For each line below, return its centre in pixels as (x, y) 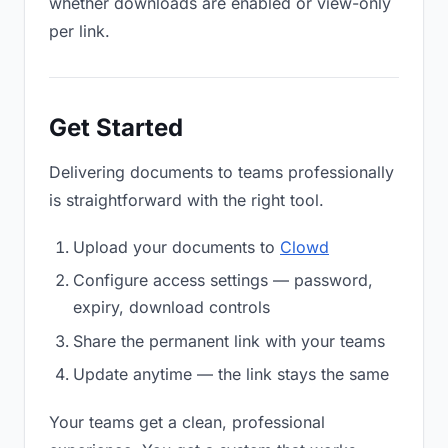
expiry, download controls (171, 307)
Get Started (116, 127)
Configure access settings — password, (223, 280)
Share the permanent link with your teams (229, 340)
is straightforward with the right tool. (186, 200)
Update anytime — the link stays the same (231, 374)
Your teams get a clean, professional (187, 422)
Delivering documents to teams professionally (221, 172)
